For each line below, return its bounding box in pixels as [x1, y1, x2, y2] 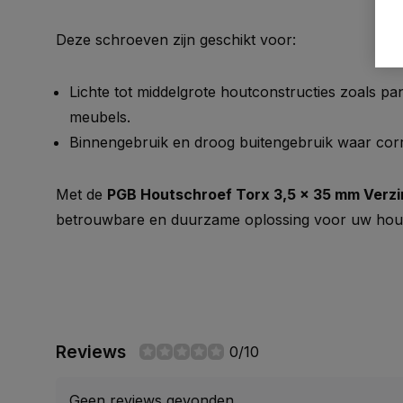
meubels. [69, 108, 130, 126]
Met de [56, 185, 107, 203]
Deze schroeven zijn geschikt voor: [56, 31, 296, 49]
